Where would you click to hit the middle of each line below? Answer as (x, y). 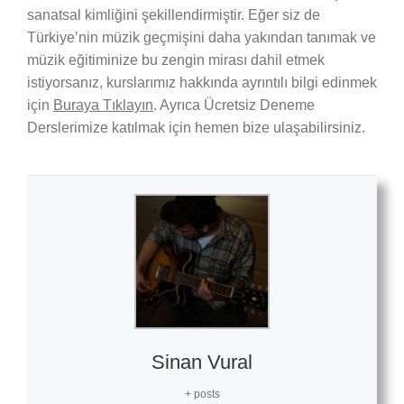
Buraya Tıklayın (103, 105)
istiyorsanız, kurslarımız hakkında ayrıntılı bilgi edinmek (202, 82)
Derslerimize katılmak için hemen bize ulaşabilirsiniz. (196, 127)
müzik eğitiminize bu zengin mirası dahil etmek (175, 60)
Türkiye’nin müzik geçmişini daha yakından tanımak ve (201, 37)
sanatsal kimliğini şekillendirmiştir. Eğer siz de (173, 14)
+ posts (202, 394)
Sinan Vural (202, 362)
